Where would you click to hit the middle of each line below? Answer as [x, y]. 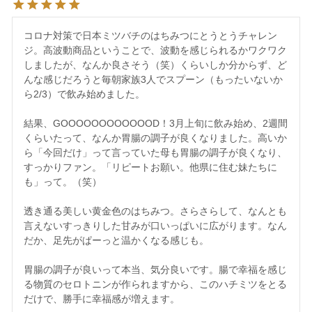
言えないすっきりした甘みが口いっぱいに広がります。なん [155, 226]
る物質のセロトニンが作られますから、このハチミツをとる [155, 284]
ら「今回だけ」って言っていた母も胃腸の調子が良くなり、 [155, 153]
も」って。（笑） [62, 182]
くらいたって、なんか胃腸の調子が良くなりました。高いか [155, 138]
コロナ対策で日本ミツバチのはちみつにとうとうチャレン [150, 36]
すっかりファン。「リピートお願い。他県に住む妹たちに [150, 167]
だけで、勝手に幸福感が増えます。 [101, 299]
